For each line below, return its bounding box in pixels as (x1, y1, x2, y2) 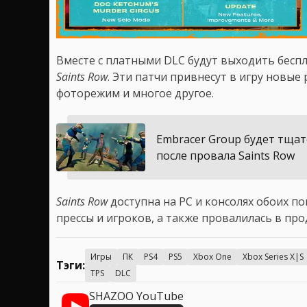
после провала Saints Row (156, 148, 295, 164)
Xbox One (193, 251, 232, 263)
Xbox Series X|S (243, 251, 304, 263)
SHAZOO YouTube (89, 288, 184, 304)
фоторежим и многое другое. (56, 86, 214, 101)
